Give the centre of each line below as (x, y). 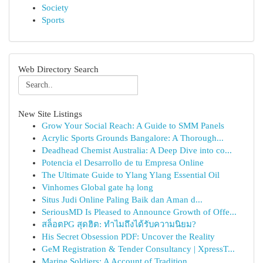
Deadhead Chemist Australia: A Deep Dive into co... (137, 150)
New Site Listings (50, 114)
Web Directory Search (58, 69)
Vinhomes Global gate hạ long (97, 187)
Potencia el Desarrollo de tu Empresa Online (123, 163)
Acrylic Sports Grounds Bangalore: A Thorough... (133, 138)
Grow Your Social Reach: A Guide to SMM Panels (133, 126)
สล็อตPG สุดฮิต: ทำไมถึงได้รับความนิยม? (119, 224)
